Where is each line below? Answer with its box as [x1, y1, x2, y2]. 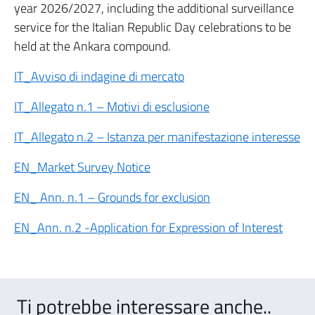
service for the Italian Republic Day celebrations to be [14, 18, 291, 37]
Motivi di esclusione [107, 97, 210, 116]
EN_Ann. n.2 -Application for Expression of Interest [14, 218, 283, 237]
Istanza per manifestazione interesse [107, 127, 300, 146]
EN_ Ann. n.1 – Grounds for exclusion [14, 188, 210, 207]
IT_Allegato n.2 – [14, 127, 107, 146]
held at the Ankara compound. [14, 37, 171, 56]
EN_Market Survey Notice [14, 157, 150, 176]
